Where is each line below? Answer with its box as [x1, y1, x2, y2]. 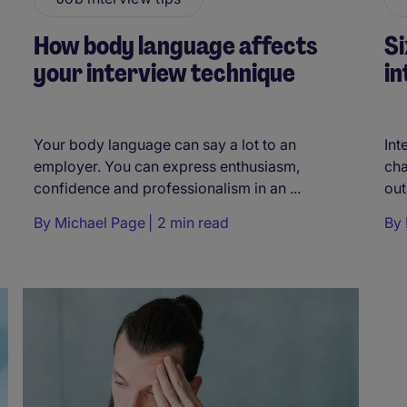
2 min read [157, 213, 229, 233]
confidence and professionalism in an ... [34, 179, 301, 198]
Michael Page [55, 213, 145, 233]
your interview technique [34, 56, 295, 91]
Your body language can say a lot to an [34, 135, 296, 154]
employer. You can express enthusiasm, [34, 157, 300, 176]
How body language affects [34, 29, 318, 64]
